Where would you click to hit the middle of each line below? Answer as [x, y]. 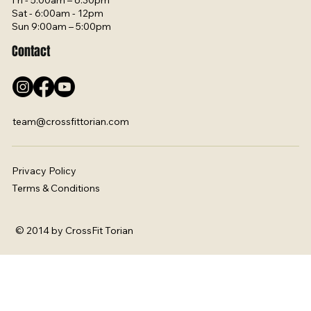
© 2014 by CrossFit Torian [75, 230]
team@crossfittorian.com [71, 121]
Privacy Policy [44, 170]
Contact [31, 51]
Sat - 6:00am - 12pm [58, 14]
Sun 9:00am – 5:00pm [62, 27]
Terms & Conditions [56, 188]
